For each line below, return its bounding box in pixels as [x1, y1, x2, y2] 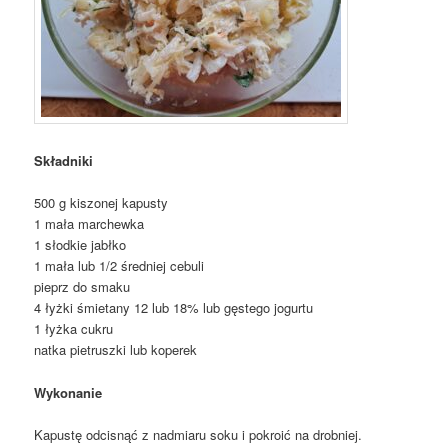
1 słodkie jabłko [34, 235, 127, 255]
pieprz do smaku [34, 277, 131, 297]
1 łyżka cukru [34, 319, 114, 339]
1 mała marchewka [34, 214, 145, 234]
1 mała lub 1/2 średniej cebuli [34, 256, 205, 276]
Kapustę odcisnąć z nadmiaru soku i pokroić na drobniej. [34, 424, 363, 444]
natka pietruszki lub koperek [34, 340, 198, 360]
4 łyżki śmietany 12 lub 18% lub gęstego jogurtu [34, 298, 314, 318]
